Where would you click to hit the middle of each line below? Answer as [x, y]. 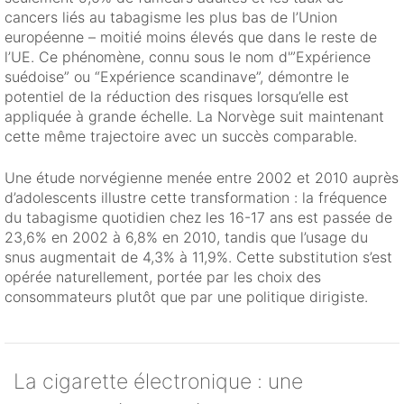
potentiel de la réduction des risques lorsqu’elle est [177, 97]
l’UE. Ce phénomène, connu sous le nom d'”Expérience [188, 57]
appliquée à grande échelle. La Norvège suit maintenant [194, 117]
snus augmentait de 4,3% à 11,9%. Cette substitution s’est [198, 257]
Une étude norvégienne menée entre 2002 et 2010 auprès [202, 178]
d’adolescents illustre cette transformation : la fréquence [196, 198]
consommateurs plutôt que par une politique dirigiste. [186, 297]
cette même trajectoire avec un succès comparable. [181, 137]
